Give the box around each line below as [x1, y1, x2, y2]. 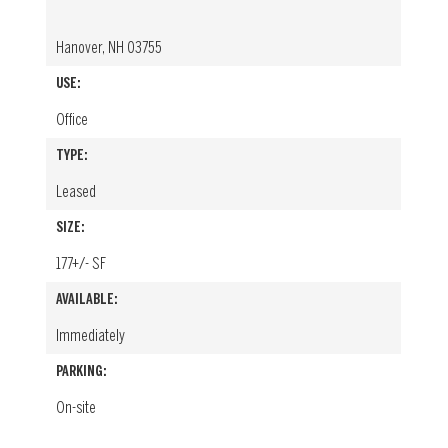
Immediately [56, 326, 126, 346]
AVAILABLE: [56, 291, 118, 309]
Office [56, 110, 89, 130]
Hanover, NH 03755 [56, 38, 163, 58]
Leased [56, 182, 97, 202]
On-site [56, 398, 97, 418]
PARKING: [56, 363, 107, 381]
